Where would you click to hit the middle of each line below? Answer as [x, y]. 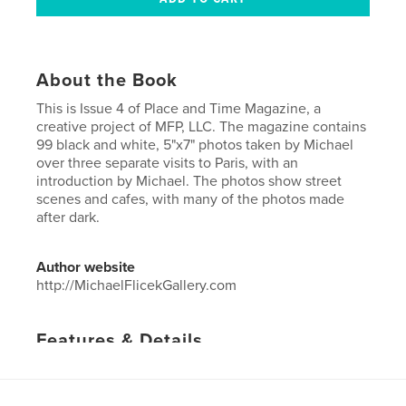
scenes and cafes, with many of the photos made [191, 199]
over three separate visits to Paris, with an [168, 163]
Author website [86, 267]
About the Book [107, 80]
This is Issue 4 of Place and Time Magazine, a [179, 108]
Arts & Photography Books [242, 368]
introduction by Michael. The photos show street [189, 181]
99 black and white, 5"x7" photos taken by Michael [195, 145]
